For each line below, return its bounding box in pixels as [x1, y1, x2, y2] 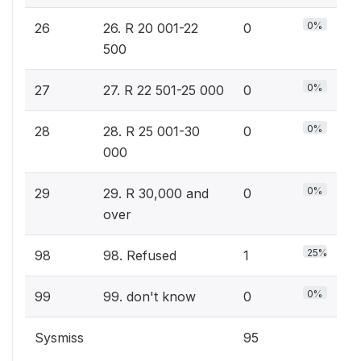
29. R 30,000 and [103, 185, 209, 201]
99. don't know [103, 288, 196, 305]
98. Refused [103, 247, 176, 263]
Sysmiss [35, 330, 84, 346]
